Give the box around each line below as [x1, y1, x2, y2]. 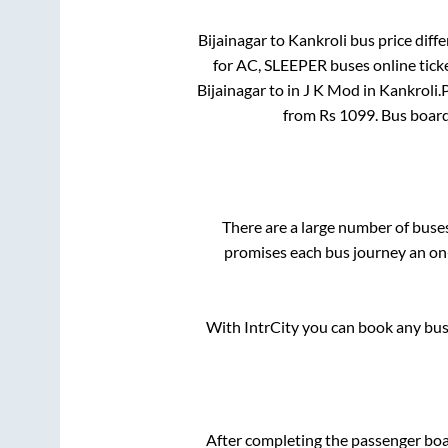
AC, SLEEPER [236, 54, 327, 74]
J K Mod [303, 79, 360, 99]
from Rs [283, 104, 339, 124]
